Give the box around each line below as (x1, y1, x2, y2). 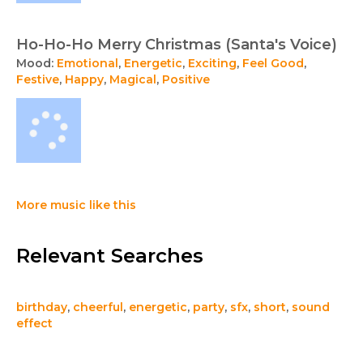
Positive (162, 72, 210, 88)
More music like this (16, 198, 136, 213)
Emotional (57, 56, 118, 71)
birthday (16, 300, 67, 315)
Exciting (188, 56, 237, 71)
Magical (109, 72, 156, 88)
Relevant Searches (16, 244, 203, 268)
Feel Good (242, 56, 304, 71)
